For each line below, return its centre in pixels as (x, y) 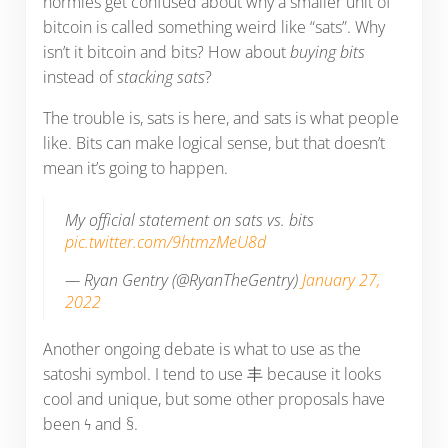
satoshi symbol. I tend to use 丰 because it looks (211, 374)
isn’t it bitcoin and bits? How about (166, 52)
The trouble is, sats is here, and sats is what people (220, 118)
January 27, (341, 280)
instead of (79, 77)
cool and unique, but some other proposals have (213, 399)
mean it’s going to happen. (135, 168)
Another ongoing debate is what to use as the (201, 349)
